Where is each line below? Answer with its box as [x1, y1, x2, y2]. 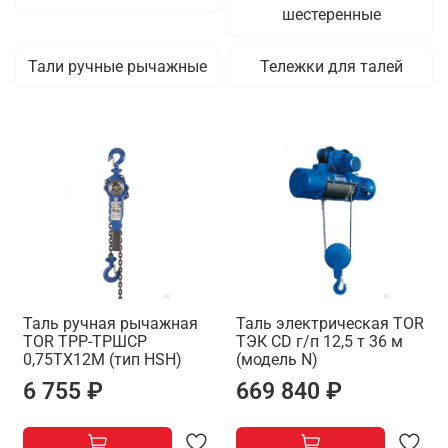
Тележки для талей [259, 57, 403, 77]
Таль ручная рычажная [23, 313, 198, 333]
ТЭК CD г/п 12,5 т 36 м [236, 331, 403, 351]
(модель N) [236, 349, 318, 369]
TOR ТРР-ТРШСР [23, 331, 147, 351]
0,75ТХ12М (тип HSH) [23, 349, 182, 369]
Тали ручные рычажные [27, 57, 207, 77]
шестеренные [281, 5, 381, 25]
